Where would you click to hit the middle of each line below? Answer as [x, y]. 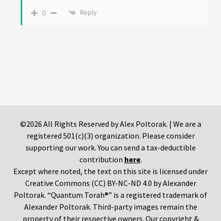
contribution [102, 160]
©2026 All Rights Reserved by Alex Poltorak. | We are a [110, 124]
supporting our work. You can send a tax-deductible [110, 148]
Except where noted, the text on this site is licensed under [110, 171]
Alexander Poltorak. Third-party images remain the [110, 207]
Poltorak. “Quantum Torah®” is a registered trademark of [110, 195]
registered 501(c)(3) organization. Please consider [110, 136]
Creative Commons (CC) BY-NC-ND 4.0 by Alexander [110, 183]
